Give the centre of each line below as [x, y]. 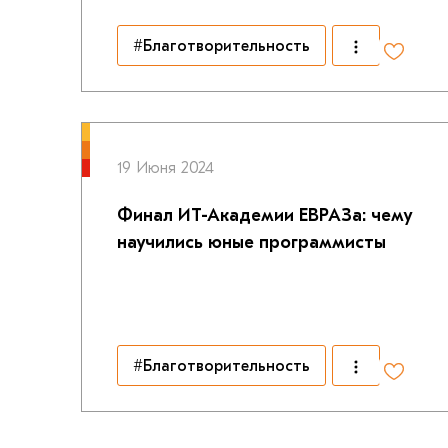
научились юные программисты [251, 242]
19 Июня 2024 [165, 168]
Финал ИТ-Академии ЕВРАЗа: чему [264, 215]
